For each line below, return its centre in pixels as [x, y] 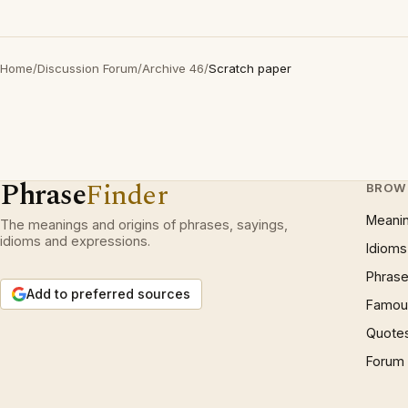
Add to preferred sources [108, 294]
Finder [127, 195]
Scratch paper [250, 68]
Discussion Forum [87, 68]
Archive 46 [173, 68]
